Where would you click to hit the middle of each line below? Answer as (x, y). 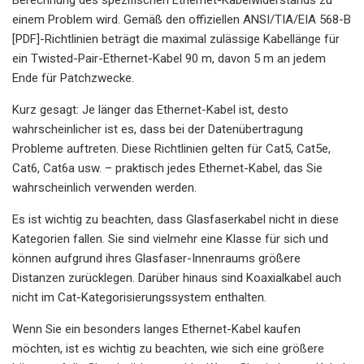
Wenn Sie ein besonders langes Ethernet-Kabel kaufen (156, 329)
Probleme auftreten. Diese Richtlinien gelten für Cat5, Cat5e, (171, 148)
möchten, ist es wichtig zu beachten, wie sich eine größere (168, 348)
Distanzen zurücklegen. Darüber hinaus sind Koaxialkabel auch (177, 277)
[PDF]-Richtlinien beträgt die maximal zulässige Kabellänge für (176, 39)
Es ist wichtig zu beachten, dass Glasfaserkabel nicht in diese (175, 219)
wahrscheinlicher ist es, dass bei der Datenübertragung (158, 129)
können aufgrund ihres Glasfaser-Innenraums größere (156, 258)
